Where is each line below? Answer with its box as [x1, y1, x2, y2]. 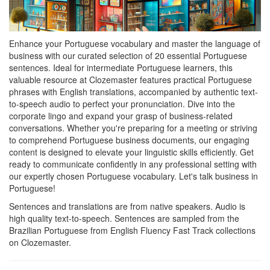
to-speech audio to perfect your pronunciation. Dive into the [9, 98, 235, 110]
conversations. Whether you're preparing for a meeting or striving [9, 122, 257, 134]
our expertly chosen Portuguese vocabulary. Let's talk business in [9, 170, 258, 182]
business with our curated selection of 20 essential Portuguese [9, 49, 247, 61]
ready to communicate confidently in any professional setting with [9, 158, 257, 170]
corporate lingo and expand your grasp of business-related [9, 110, 233, 122]
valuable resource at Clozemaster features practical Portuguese [9, 74, 252, 86]
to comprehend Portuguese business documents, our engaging [9, 134, 250, 146]
